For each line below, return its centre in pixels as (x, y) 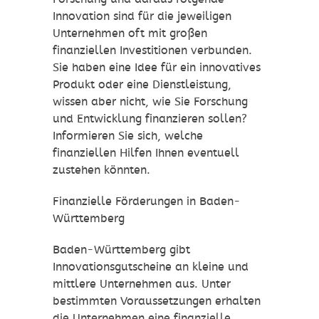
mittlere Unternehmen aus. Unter (142, 284)
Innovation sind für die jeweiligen (142, 16)
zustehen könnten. (101, 170)
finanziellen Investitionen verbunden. (152, 51)
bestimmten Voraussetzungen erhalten (157, 301)
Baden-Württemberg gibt (121, 250)
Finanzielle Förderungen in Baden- (147, 202)
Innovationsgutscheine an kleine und (151, 267)
